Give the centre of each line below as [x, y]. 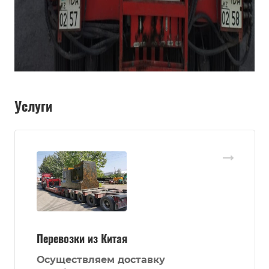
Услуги [33, 106]
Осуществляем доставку [101, 260]
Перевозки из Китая [82, 239]
